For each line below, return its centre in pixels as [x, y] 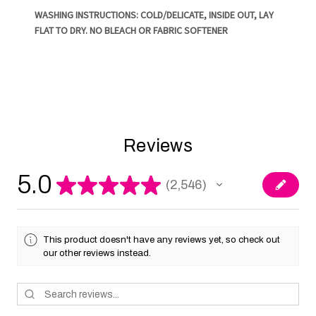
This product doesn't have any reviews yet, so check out [162, 240]
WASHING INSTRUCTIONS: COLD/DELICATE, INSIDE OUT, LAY [154, 14]
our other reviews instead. [97, 253]
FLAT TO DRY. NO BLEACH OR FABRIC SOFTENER [132, 30]
